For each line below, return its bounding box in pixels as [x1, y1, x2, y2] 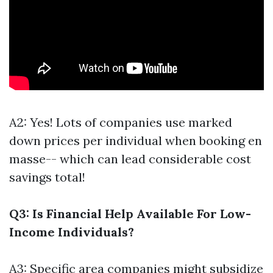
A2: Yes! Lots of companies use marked [9, 115, 232, 130]
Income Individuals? [9, 224, 134, 239]
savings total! [9, 169, 85, 185]
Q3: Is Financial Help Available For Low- [9, 206, 251, 221]
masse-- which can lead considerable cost [9, 151, 251, 166]
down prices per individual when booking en [9, 133, 262, 148]
